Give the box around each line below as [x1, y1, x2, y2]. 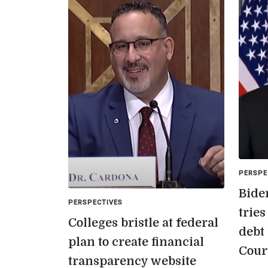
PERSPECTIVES [68, 199, 123, 207]
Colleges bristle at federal [68, 216, 218, 230]
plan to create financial [68, 235, 204, 249]
